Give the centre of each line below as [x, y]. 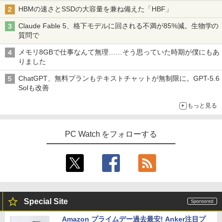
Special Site [46, 201]
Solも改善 [35, 87]
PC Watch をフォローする [111, 134]
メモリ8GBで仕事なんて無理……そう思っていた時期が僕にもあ [119, 52]
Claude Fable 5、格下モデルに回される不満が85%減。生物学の [119, 26]
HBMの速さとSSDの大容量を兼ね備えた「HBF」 [96, 9]
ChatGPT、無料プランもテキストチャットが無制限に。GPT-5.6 [119, 78]
